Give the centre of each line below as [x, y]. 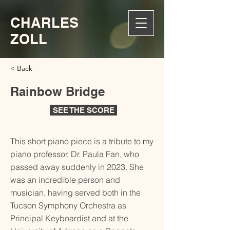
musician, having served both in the [75, 193]
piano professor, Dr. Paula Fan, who [75, 154]
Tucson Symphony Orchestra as [68, 205]
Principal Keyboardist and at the [69, 218]
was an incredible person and [65, 180]
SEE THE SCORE [83, 110]
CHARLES [44, 23]
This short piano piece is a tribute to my [82, 141]
